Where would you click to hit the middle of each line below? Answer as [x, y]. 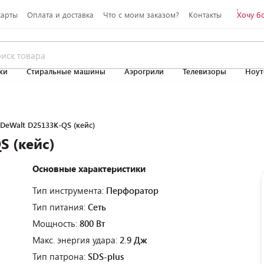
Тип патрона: [60, 256]
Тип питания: [60, 207]
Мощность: [56, 223]
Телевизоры [204, 71]
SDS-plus [106, 256]
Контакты [205, 14]
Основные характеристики [89, 169]
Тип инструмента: [69, 190]
